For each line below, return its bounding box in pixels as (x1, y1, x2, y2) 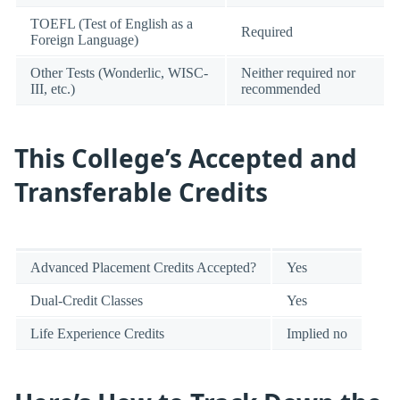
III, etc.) (30, 80, 75, 96)
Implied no (287, 325, 347, 341)
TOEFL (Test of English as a (30, 15, 193, 31)
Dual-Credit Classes (30, 292, 143, 308)
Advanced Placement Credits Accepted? (30, 259, 256, 275)
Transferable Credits (14, 175, 268, 210)
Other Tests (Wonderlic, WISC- (30, 64, 208, 80)
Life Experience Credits (30, 325, 164, 341)
